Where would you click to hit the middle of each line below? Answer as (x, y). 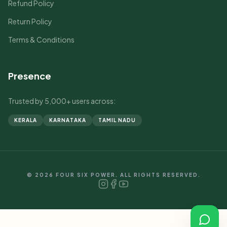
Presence (30, 76)
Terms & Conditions (41, 40)
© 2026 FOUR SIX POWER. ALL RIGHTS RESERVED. (113, 175)
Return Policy (30, 21)
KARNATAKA (68, 120)
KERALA (26, 120)
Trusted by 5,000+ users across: (62, 101)
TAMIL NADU (117, 120)
